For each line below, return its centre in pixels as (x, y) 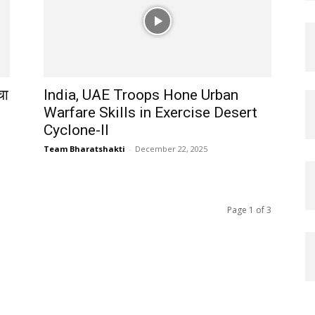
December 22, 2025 (171, 148)
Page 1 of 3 (249, 210)
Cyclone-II (76, 130)
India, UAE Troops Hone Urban (141, 95)
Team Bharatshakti (84, 148)
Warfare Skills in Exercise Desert (150, 112)
